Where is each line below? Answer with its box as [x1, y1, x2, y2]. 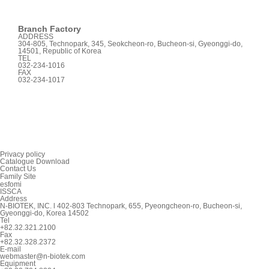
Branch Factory [18, 23, 81, 34]
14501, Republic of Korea [18, 46, 101, 55]
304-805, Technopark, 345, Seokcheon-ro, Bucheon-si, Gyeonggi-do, [18, 39, 243, 48]
